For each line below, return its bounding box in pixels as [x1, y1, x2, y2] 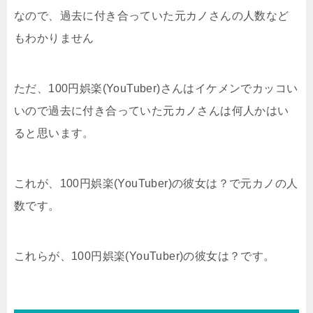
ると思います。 [14, 126, 94, 139]
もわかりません [14, 31, 94, 44]
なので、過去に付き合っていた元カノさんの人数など [14, 9, 289, 22]
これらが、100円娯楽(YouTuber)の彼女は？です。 [14, 249, 275, 262]
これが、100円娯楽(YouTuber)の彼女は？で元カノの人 [14, 177, 298, 189]
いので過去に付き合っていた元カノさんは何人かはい [14, 104, 289, 117]
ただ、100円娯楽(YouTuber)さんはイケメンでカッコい [14, 82, 298, 94]
